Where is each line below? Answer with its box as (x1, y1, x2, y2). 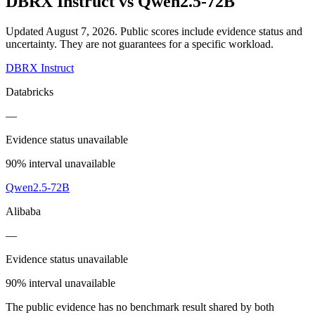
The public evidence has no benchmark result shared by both (6, 300, 274, 313)
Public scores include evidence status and (120, 25, 302, 37)
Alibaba (6, 205, 41, 217)
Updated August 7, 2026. (6, 25, 120, 37)
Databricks (6, 85, 53, 98)
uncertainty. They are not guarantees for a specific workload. (6, 37, 274, 50)
